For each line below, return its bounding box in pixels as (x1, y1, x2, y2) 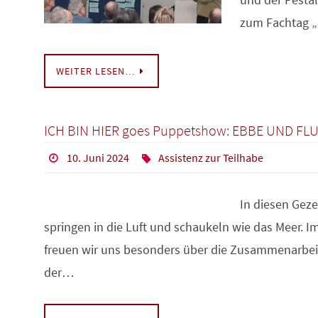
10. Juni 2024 (66, 150, 129, 165)
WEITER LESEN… (56, 64, 136, 77)
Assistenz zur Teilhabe (158, 150, 264, 165)
